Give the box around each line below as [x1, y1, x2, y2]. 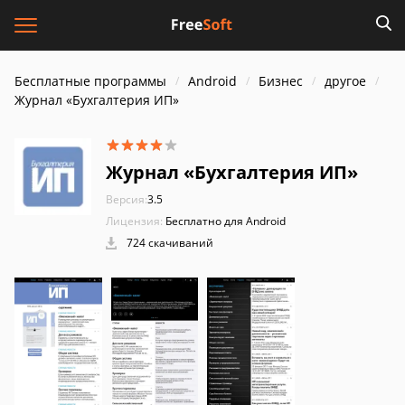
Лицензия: [106, 213, 163, 229]
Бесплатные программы [14, 72, 166, 89]
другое [325, 72, 366, 89]
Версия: [106, 192, 147, 207]
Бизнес [259, 72, 303, 89]
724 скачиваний [124, 235, 213, 250]
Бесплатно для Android [165, 213, 286, 229]
